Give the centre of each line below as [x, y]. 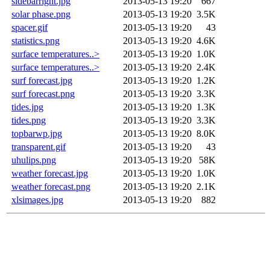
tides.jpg [27, 107]
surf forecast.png [43, 93]
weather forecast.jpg [50, 173]
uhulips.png [34, 160]
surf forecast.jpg [42, 80]
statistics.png [36, 40]
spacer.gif [30, 27]
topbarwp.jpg [37, 133]
